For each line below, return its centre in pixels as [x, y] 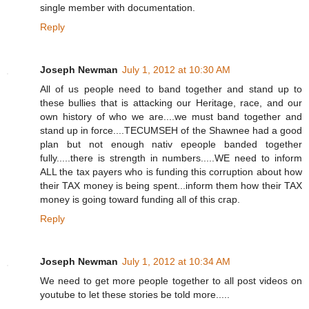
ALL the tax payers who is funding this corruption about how [171, 171]
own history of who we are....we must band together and [171, 116]
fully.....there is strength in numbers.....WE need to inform [171, 158]
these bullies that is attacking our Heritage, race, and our [171, 102]
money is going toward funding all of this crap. [140, 199]
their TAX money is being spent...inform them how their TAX [171, 185]
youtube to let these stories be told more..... [135, 294]
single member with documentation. [118, 7]
